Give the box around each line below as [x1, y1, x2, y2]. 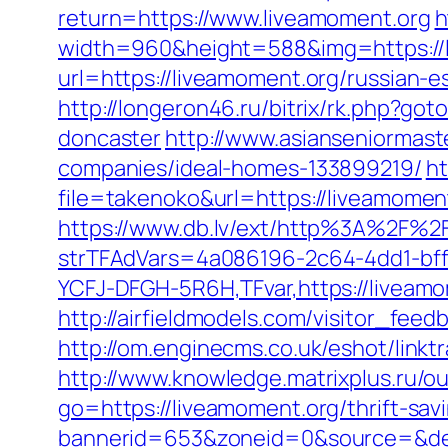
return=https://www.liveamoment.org [58, 3, 431, 33]
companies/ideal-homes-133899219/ [58, 153, 422, 183]
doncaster [58, 123, 162, 153]
